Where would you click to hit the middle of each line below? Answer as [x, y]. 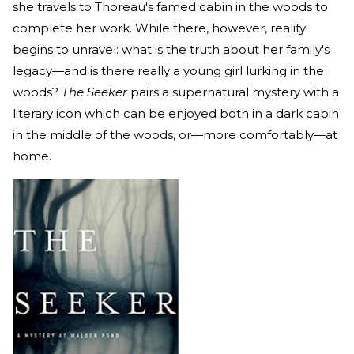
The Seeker [96, 92]
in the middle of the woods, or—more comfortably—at [175, 135]
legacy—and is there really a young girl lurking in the [168, 71]
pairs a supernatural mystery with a [235, 92]
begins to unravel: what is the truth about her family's [171, 50]
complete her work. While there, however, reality [159, 28]
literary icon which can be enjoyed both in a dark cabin [176, 114]
